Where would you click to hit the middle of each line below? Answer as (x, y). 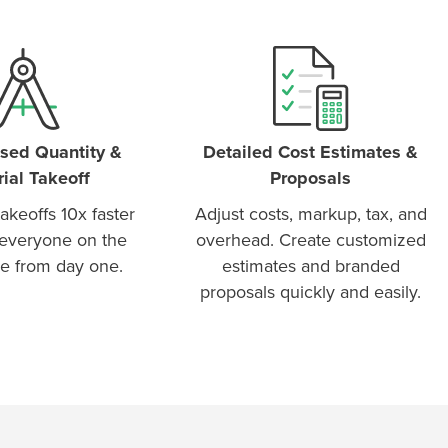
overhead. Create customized (310, 239)
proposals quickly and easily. (311, 291)
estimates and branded (310, 265)
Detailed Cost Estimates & (311, 151)
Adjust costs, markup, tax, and (310, 213)
